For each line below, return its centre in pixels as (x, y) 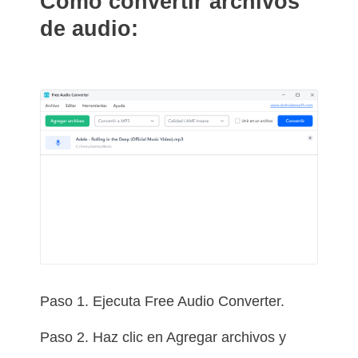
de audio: (89, 29)
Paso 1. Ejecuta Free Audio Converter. (162, 302)
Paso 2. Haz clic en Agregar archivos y (163, 338)
